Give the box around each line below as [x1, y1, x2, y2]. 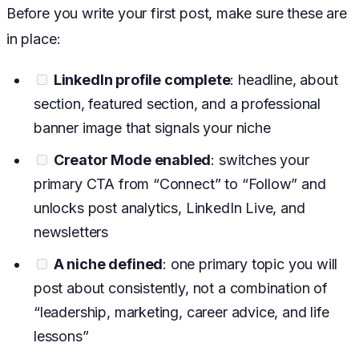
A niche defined [53, 256, 163, 273]
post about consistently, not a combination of [34, 280, 329, 297]
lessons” [34, 328, 89, 345]
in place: [6, 30, 61, 48]
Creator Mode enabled [53, 151, 212, 169]
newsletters [34, 224, 109, 241]
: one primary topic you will [163, 256, 338, 273]
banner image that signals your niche [34, 119, 271, 137]
